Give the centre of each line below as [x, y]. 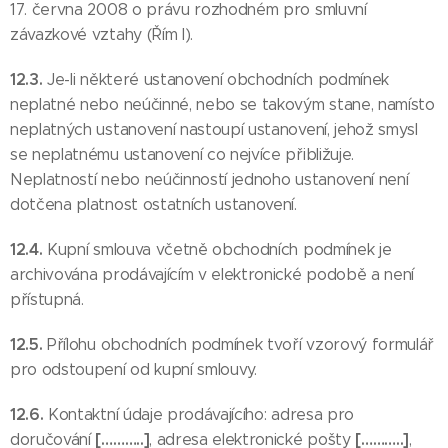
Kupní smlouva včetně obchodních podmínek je [219, 249]
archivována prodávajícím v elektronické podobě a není [212, 274]
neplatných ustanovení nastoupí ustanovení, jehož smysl [214, 129]
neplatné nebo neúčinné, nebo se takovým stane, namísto [222, 104]
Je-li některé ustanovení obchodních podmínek [218, 79]
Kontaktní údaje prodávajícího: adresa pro [201, 414]
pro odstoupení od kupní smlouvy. [133, 369]
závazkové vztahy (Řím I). [101, 34]
